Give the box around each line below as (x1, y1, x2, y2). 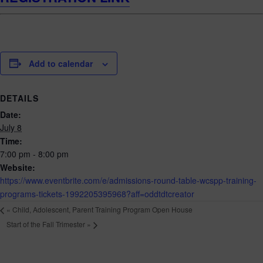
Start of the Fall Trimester (6, 219, 87, 230)
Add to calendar (29, 57, 93, 69)
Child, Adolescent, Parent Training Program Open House (11, 204, 193, 214)
